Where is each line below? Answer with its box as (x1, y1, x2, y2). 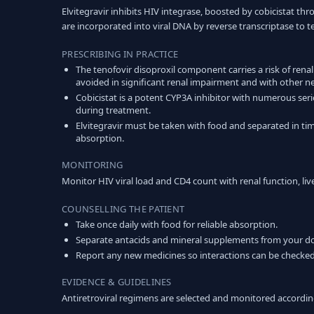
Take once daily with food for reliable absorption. (76, 218, 278, 231)
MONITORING (62, 158, 123, 171)
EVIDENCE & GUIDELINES (62, 275, 172, 288)
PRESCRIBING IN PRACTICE (62, 48, 179, 60)
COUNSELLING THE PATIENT (62, 203, 185, 215)
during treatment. (76, 104, 151, 116)
